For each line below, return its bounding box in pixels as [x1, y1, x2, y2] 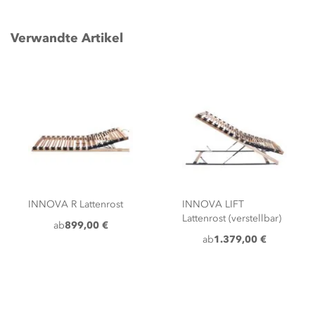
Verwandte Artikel [11, 30, 123, 46]
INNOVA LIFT [182, 198, 244, 210]
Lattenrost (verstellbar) [182, 212, 281, 224]
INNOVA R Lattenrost [28, 198, 123, 210]
